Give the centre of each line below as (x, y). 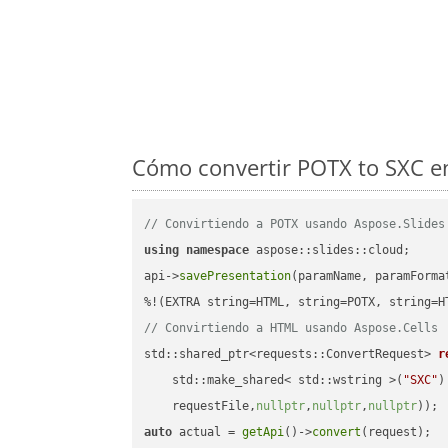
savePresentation (235, 276)
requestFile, (200, 406)
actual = (207, 432)
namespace (218, 250)
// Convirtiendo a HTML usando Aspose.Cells (291, 328)
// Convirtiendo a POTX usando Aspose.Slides (295, 224)
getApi (263, 432)
